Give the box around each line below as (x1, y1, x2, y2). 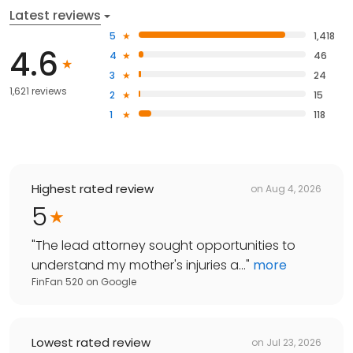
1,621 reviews (9, 84, 67, 98)
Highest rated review (32, 180, 154, 198)
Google (101, 275, 136, 289)
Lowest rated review (32, 334, 150, 351)
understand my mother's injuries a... (32, 256, 246, 275)
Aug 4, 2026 (266, 181, 321, 195)
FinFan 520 (32, 275, 84, 289)
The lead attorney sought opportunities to (35, 236, 295, 255)
